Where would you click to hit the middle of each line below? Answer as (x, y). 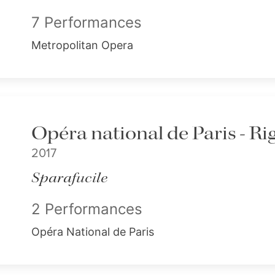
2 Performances (87, 209)
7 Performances (86, 22)
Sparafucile (69, 178)
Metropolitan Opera (82, 45)
